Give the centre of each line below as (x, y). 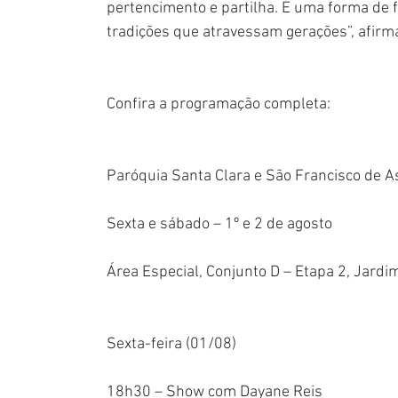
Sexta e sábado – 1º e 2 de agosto (219, 225)
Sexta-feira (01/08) (171, 345)
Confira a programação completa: (219, 105)
